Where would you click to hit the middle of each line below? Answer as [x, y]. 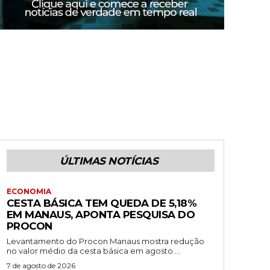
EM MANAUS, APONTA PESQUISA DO [101, 214]
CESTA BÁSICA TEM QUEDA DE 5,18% [102, 203]
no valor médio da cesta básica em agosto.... [93, 250]
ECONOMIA [29, 191]
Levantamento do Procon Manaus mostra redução [105, 241]
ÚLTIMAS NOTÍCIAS [109, 161]
